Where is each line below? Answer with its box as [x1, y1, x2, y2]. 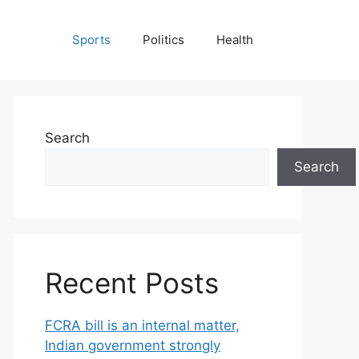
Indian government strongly [45, 337, 220, 353]
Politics [143, 32, 184, 47]
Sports [72, 32, 111, 47]
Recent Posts [45, 266, 219, 300]
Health [216, 32, 253, 47]
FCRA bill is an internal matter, [45, 317, 240, 333]
